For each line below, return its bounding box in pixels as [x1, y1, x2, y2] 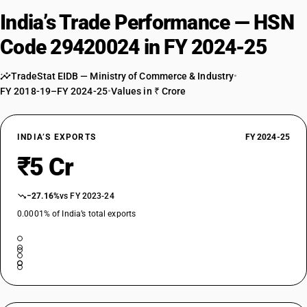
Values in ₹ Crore [110, 86, 186, 97]
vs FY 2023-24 [60, 191, 114, 201]
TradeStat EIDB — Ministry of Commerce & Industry [11, 71, 234, 82]
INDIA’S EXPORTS [17, 132, 96, 142]
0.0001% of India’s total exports [17, 209, 136, 219]
